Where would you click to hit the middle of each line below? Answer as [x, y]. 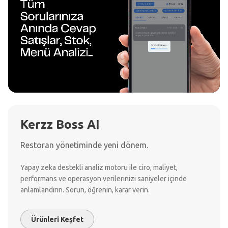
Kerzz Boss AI [60, 124]
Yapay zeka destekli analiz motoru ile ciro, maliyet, [99, 167]
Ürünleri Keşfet [57, 219]
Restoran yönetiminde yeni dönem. [84, 145]
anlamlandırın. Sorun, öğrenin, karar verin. [85, 190]
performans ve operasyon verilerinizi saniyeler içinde [104, 179]
